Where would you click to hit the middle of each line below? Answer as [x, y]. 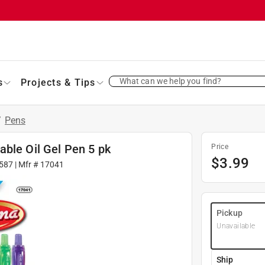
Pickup [230, 213]
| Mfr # [26, 164]
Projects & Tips [58, 82]
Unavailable [236, 226]
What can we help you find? [170, 81]
